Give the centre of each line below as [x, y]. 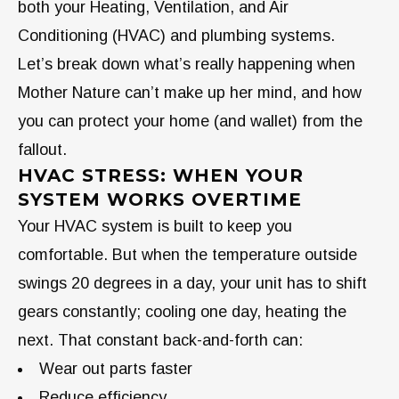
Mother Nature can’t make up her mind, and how [190, 92]
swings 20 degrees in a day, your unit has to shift [192, 283]
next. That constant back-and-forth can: [160, 340]
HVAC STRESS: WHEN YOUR [161, 175]
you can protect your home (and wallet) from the [190, 121]
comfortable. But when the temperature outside [187, 254]
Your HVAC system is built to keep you [155, 226]
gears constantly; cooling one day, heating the [182, 311]
